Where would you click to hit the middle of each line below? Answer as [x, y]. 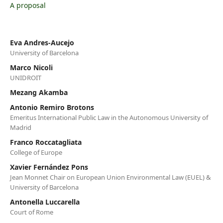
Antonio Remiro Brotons [52, 107]
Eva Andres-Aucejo [42, 42]
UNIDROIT [25, 77]
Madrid [20, 127]
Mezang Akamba [39, 92]
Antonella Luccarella [45, 202]
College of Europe [36, 152]
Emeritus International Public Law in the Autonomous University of [109, 117]
